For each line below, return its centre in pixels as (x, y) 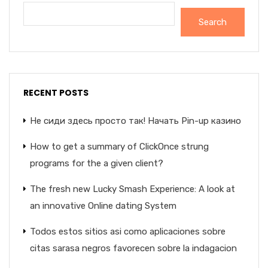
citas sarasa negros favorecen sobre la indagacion (133, 248)
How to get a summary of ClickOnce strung (119, 147)
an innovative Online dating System (103, 206)
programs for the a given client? (97, 163)
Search (213, 22)
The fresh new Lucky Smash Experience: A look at (133, 189)
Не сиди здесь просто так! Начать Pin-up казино (135, 121)
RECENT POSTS (56, 93)
